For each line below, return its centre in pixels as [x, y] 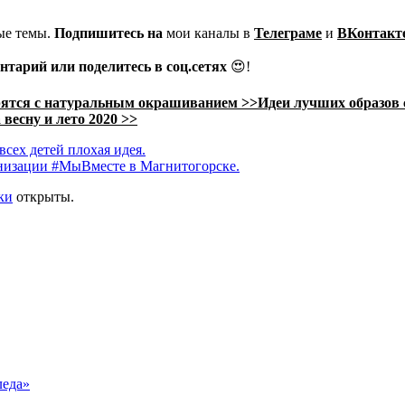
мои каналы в [208, 33]
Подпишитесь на [108, 33]
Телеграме [288, 33]
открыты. [43, 196]
